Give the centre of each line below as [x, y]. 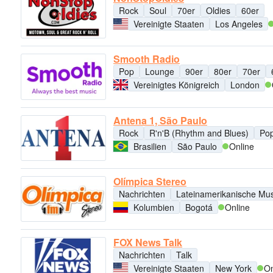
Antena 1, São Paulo [160, 120]
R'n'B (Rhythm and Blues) [199, 133]
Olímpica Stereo [150, 181]
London [245, 85]
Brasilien [150, 146]
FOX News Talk [148, 243]
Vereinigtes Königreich [176, 85]
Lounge [160, 72]
